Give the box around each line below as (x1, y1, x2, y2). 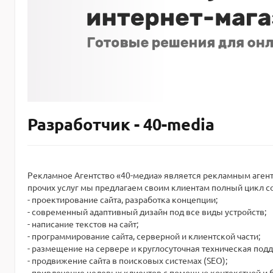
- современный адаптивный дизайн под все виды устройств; (27, 206, 266, 218)
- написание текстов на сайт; (27, 218, 138, 230)
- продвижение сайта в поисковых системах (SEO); (27, 255, 227, 266)
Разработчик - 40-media (27, 113, 214, 135)
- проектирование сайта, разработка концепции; (27, 194, 218, 205)
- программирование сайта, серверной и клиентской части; (27, 230, 260, 242)
